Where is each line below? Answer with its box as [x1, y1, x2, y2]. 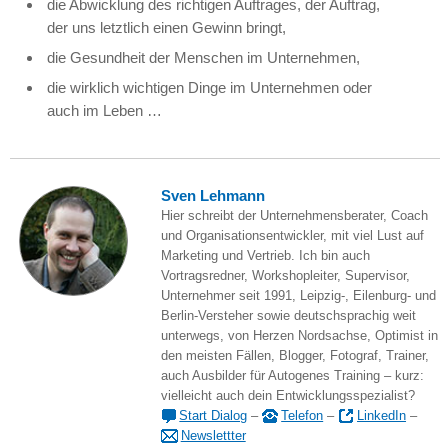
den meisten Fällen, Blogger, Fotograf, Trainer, [160, 348, 429, 364]
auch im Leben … [47, 102, 163, 120]
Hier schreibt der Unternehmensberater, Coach [160, 208, 428, 224]
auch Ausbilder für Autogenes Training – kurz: [160, 368, 424, 384]
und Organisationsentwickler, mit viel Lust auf [160, 228, 424, 244]
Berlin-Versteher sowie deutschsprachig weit [160, 308, 416, 324]
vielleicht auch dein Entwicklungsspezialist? [160, 388, 415, 404]
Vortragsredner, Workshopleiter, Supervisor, [160, 268, 410, 284]
